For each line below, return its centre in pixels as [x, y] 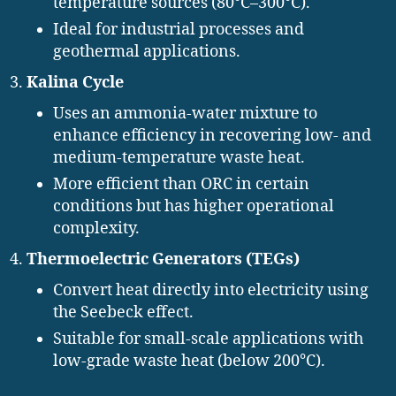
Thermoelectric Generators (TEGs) [163, 260]
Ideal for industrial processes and [179, 30]
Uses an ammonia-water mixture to [185, 114]
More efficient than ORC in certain [181, 185]
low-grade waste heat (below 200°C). [189, 362]
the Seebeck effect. [123, 313]
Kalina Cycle [75, 83]
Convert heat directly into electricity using [211, 291]
